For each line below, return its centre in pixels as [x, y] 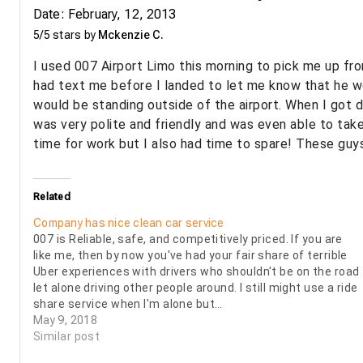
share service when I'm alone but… [128, 304]
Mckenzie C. [131, 35]
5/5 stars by [66, 35]
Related [52, 197]
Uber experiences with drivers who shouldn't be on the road [196, 272]
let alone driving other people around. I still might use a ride [196, 288]
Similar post [67, 337]
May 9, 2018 [65, 320]
